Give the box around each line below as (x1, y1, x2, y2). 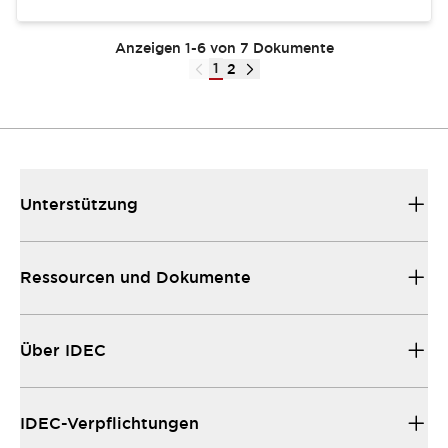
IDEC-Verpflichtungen (20, 413, 200, 434)
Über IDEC (20, 340, 106, 361)
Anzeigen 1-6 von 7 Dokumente (114, 39, 334, 57)
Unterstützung (20, 194, 138, 215)
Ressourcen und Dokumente (20, 267, 251, 288)
